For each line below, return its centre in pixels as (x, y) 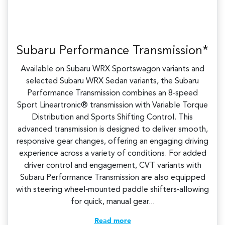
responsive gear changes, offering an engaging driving (113, 141)
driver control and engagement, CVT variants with (113, 165)
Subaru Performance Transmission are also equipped (113, 178)
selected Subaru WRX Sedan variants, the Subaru (113, 81)
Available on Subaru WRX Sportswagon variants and (113, 69)
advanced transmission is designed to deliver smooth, (113, 129)
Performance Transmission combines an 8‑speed (113, 93)
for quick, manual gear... (113, 202)
